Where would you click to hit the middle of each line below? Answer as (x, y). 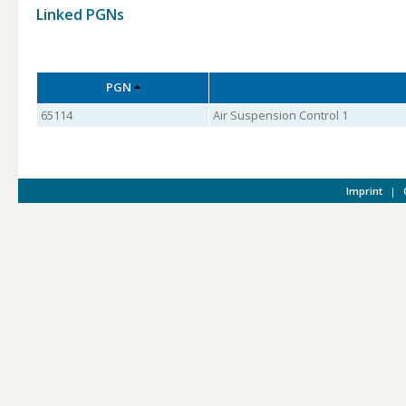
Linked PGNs (80, 14)
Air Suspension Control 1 (280, 115)
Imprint (364, 191)
